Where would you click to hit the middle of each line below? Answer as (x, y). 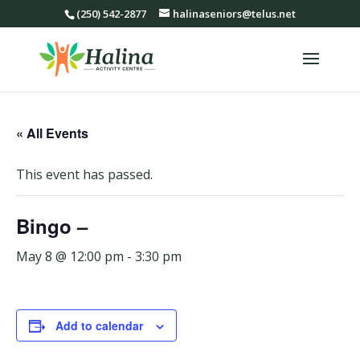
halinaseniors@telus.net (234, 13)
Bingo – (52, 226)
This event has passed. (84, 174)
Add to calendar (99, 325)
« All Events (52, 133)
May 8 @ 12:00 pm (70, 256)
